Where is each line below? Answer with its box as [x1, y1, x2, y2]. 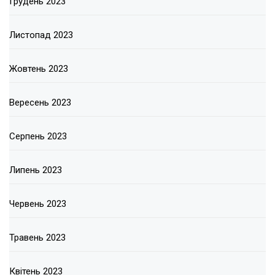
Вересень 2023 [9, 97, 71, 109]
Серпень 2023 [9, 131, 67, 142]
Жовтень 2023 [9, 63, 68, 75]
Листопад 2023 [9, 29, 73, 41]
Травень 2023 [9, 232, 66, 244]
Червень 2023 [9, 198, 66, 210]
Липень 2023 [9, 165, 62, 176]
